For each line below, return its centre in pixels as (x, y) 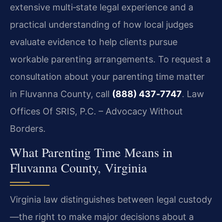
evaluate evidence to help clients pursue (94, 42)
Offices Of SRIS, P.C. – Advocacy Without (96, 111)
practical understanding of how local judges (102, 25)
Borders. (28, 129)
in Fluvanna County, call (61, 94)
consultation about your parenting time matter (107, 77)
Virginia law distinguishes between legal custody (111, 199)
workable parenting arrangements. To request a (110, 59)
